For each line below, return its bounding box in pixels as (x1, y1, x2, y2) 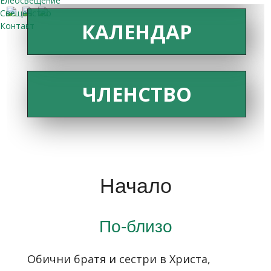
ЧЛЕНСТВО (82, 80, 192, 108)
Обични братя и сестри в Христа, (27, 251, 214, 266)
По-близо (99, 216, 172, 236)
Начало (99, 174, 172, 197)
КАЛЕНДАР (81, 18, 192, 46)
